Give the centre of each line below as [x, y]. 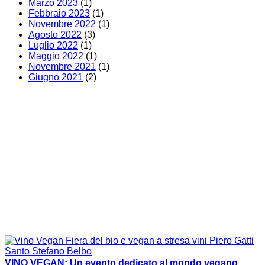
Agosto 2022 [55, 34]
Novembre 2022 [62, 24]
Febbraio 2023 [59, 13]
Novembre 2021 [62, 66]
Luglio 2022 [53, 45]
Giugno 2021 [56, 77]
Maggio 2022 [56, 56]
